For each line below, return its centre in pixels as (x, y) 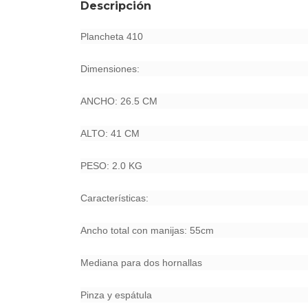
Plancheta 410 (112, 36)
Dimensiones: (110, 69)
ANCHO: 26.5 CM (119, 101)
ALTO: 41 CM (110, 133)
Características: (114, 198)
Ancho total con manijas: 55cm (147, 230)
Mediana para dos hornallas (141, 263)
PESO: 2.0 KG (111, 166)
